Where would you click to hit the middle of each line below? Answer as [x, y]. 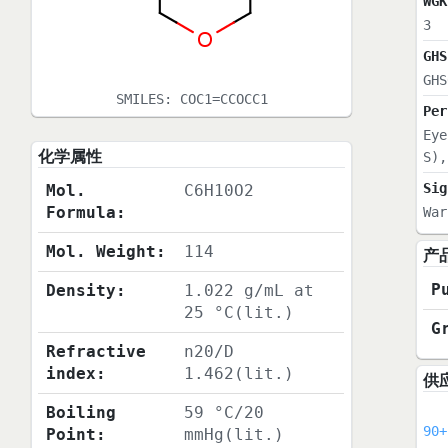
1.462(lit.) [239, 374]
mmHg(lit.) [234, 435]
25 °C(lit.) [239, 313]
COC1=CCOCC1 [223, 99]
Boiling [81, 413]
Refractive [96, 352]
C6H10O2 [219, 191]
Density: [86, 291]
